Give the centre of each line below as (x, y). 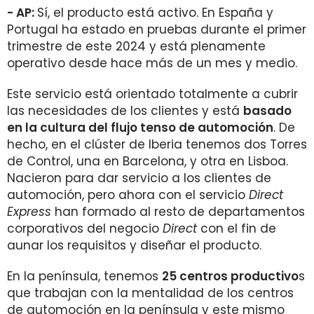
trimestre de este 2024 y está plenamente (136, 46)
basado (267, 111)
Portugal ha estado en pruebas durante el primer (157, 29)
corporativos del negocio (85, 228)
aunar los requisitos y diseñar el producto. (134, 245)
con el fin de (237, 228)
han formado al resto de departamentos (178, 212)
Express (29, 212)
